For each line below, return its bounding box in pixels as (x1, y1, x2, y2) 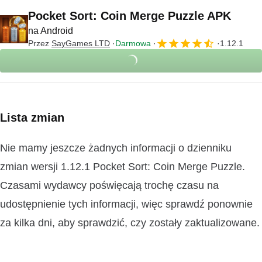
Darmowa (115, 38, 151, 48)
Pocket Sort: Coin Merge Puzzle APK (28, 9, 231, 22)
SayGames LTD (51, 38, 110, 48)
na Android (28, 26, 73, 36)
